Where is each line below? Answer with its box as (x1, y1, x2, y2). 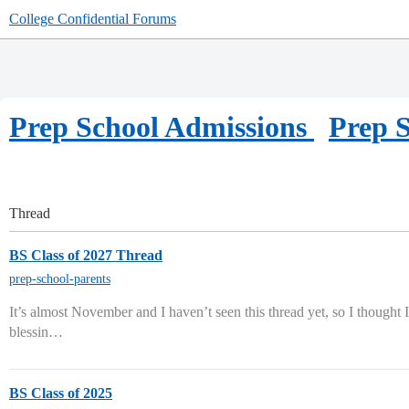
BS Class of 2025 (9, 385, 112, 401)
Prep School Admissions (9, 110, 307, 143)
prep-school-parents (9, 272, 110, 286)
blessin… (9, 324, 63, 340)
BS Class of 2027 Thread (9, 247, 163, 263)
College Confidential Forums (9, 11, 176, 26)
